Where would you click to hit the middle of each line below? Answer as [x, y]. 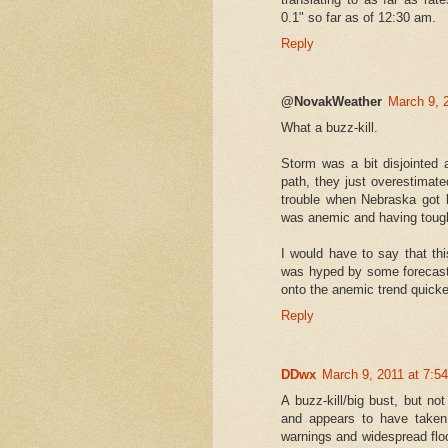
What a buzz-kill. [329, 128]
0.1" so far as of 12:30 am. [358, 18]
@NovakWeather [331, 102]
